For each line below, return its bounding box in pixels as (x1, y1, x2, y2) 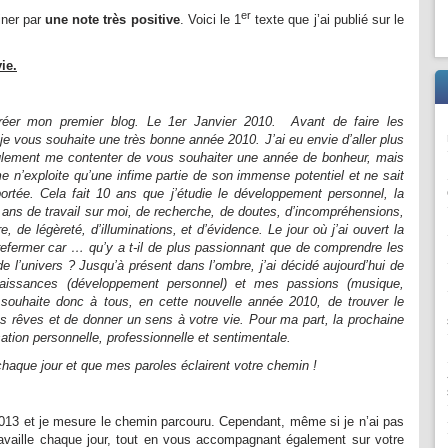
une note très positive (45, 12, 180, 28)
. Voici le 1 (179, 12, 242, 28)
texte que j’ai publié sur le (251, 12, 405, 28)
